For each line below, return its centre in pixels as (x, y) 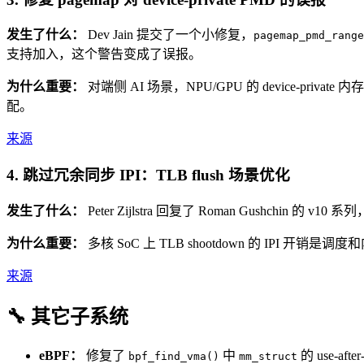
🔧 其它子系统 (67, 316)
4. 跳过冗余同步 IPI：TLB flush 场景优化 (148, 175)
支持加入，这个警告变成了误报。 (104, 54)
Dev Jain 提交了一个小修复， (169, 35)
